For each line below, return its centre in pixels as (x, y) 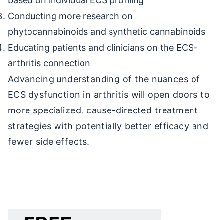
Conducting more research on (70, 16)
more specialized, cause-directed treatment (103, 110)
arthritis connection (49, 63)
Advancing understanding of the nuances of (104, 79)
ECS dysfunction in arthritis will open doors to (109, 94)
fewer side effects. (49, 141)
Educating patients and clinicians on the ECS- (103, 47)
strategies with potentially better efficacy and (108, 126)
